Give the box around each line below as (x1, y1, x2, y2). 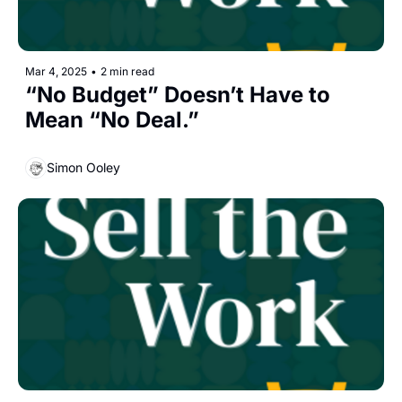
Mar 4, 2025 (25, 64, 87, 78)
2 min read (100, 64, 154, 78)
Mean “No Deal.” (25, 106, 199, 133)
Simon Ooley (47, 160, 120, 176)
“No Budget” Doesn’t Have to (25, 81, 330, 108)
